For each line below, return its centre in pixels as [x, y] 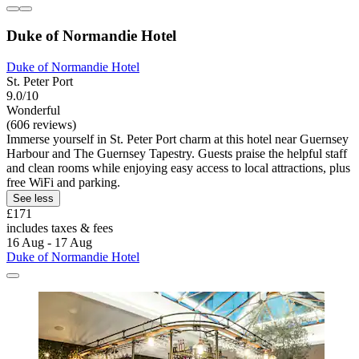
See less [33, 198]
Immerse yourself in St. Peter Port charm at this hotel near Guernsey [177, 139]
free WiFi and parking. [63, 182]
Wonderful [33, 110]
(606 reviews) [41, 124]
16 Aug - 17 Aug [49, 242]
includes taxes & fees [60, 228]
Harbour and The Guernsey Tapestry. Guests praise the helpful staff [177, 153]
